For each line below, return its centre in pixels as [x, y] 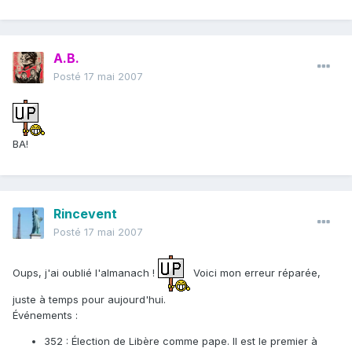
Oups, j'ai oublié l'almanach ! [85, 272]
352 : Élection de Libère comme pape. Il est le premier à [181, 341]
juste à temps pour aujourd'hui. [89, 300]
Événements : [45, 315]
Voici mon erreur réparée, [255, 272]
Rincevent [85, 214]
